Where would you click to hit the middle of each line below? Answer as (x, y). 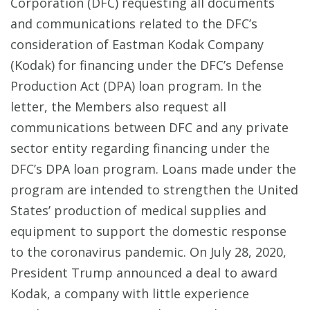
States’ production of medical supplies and (138, 211)
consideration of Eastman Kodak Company (137, 45)
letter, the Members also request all (118, 107)
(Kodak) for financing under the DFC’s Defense (147, 65)
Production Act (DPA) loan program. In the (136, 86)
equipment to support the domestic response (148, 231)
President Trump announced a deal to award (144, 273)
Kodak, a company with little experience (130, 294)
